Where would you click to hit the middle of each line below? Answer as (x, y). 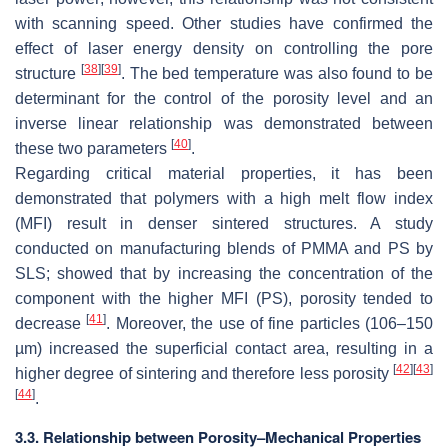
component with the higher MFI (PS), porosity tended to (224, 299)
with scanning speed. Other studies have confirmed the (224, 24)
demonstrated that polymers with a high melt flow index (224, 199)
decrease (51, 324)
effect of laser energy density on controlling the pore (224, 49)
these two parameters (93, 149)
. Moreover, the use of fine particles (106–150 (269, 324)
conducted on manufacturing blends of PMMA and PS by (224, 249)
